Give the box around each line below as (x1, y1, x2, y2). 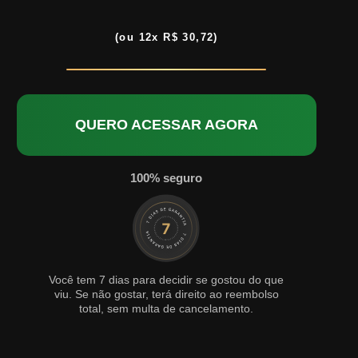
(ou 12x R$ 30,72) (114, 31, 218, 44)
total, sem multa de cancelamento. (79, 302, 254, 316)
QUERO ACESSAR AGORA (74, 117, 258, 133)
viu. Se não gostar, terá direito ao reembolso (54, 288, 279, 301)
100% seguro (130, 171, 203, 185)
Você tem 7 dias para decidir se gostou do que (49, 273, 284, 287)
